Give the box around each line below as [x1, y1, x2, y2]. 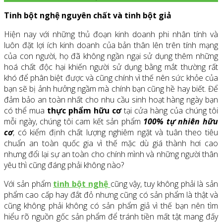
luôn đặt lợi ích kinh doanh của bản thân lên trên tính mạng [4, 40, 218, 51]
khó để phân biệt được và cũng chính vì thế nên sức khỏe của [4, 72, 218, 84]
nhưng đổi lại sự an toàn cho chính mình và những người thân [4, 149, 218, 160]
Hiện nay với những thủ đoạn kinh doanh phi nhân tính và [4, 29, 218, 40]
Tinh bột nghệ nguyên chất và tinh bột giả [4, 10, 171, 21]
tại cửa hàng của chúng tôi [121, 105, 218, 116]
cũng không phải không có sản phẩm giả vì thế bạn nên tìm [4, 200, 218, 212]
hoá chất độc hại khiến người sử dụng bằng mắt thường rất [4, 61, 218, 73]
